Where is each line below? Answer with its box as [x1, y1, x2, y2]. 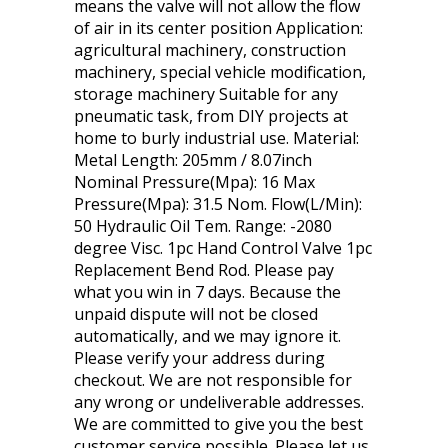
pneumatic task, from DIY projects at [74, 105, 348, 127]
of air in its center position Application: [74, 17, 363, 39]
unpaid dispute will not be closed [74, 303, 318, 325]
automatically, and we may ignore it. [74, 325, 341, 347]
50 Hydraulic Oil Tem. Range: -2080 [74, 215, 332, 237]
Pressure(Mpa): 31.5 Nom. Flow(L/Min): [74, 193, 362, 215]
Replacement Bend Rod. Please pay [74, 259, 334, 281]
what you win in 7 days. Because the [74, 281, 341, 303]
